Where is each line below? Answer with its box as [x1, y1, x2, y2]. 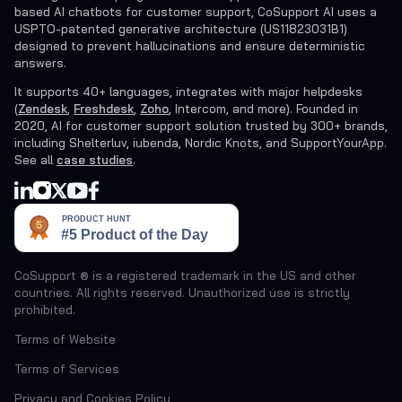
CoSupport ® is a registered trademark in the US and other [14, 268, 356, 283]
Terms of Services [14, 362, 119, 376]
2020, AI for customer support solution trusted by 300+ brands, [14, 118, 388, 133]
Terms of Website [14, 332, 116, 346]
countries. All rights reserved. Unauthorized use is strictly [14, 285, 350, 300]
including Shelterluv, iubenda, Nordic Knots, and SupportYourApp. [14, 135, 387, 150]
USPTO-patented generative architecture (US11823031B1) [14, 22, 347, 36]
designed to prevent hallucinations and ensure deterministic [14, 39, 365, 53]
